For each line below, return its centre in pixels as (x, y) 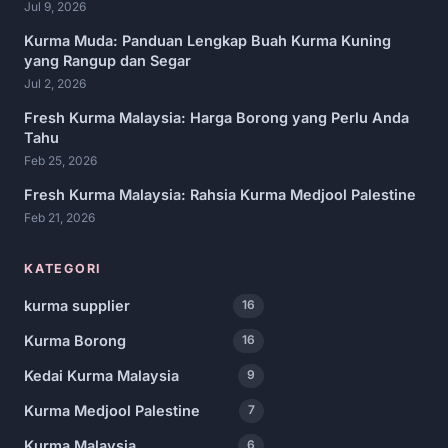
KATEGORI (63, 268)
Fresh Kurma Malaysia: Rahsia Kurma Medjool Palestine (220, 194)
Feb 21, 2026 (59, 217)
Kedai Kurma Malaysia (101, 375)
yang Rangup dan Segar (107, 60)
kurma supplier (77, 305)
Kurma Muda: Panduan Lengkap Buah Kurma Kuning (207, 40)
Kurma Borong (75, 340)
